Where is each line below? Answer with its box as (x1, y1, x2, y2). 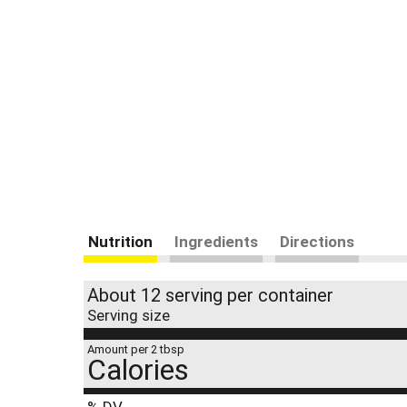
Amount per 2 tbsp (87, 364, 184, 379)
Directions (280, 254, 354, 273)
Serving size (87, 328, 170, 347)
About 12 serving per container (87, 306, 333, 329)
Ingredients (174, 254, 258, 273)
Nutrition (88, 254, 153, 273)
